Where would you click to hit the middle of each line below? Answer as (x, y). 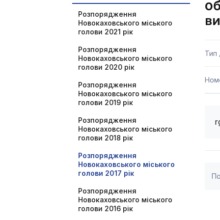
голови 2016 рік (106, 208)
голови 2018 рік (106, 138)
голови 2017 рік (106, 173)
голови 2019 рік (106, 102)
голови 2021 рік (106, 32)
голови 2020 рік (106, 67)
